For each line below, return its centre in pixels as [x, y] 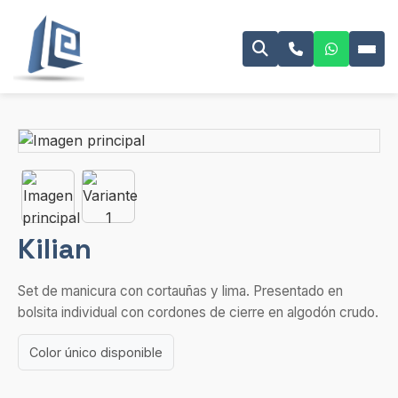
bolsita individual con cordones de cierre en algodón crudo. [198, 312]
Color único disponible [96, 352]
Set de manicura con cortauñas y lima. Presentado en [180, 291]
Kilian [55, 249]
